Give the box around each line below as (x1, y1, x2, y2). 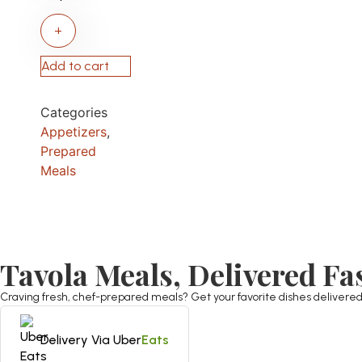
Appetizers (40, 124, 107, 140)
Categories (40, 104, 107, 120)
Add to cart (41, 58, 109, 74)
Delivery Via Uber (40, 332, 141, 347)
